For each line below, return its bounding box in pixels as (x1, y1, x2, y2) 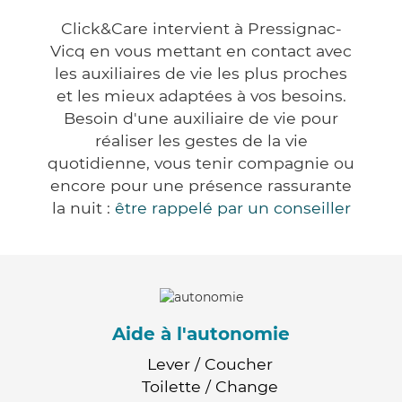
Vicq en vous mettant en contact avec (50, 41, 352, 61)
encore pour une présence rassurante (50, 176, 352, 196)
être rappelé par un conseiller (114, 198, 351, 218)
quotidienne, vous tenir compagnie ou (48, 153, 354, 173)
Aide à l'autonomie (112, 322, 290, 345)
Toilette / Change (142, 376, 278, 396)
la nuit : (51, 198, 115, 218)
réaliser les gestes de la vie (94, 131, 308, 151)
